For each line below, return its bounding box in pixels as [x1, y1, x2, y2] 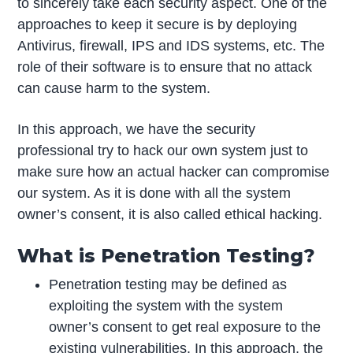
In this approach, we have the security [17, 121, 256, 138]
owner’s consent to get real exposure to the [49, 319, 321, 335]
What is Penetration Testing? [17, 244, 316, 268]
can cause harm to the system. [17, 80, 211, 97]
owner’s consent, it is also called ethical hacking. [17, 206, 323, 223]
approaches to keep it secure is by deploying [17, 17, 298, 33]
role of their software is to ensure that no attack [17, 59, 313, 76]
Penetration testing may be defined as [49, 277, 288, 292]
